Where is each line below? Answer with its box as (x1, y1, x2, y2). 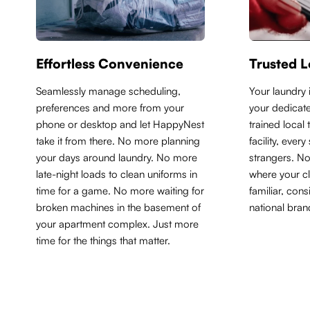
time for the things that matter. (36, 234, 170, 247)
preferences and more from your (36, 101, 184, 114)
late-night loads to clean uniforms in (36, 167, 197, 181)
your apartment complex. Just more (36, 217, 199, 230)
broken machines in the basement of (36, 201, 201, 214)
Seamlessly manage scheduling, (36, 84, 181, 98)
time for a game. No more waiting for (36, 184, 204, 197)
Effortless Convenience (36, 55, 183, 72)
